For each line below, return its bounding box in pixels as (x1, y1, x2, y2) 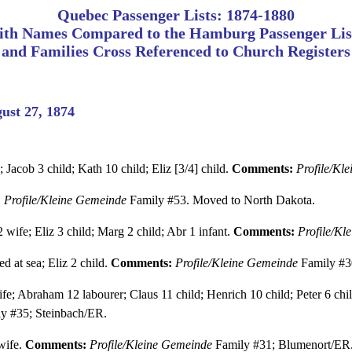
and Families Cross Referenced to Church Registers (2, 42, 350, 60)
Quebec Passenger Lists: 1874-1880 (57, 6, 295, 24)
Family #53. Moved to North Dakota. (126, 192, 315, 207)
